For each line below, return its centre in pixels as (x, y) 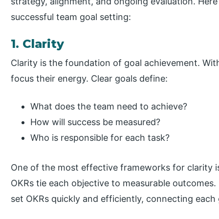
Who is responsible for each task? (100, 138)
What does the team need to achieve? (109, 107)
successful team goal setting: (71, 17)
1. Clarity (38, 44)
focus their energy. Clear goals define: (89, 79)
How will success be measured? (96, 122)
